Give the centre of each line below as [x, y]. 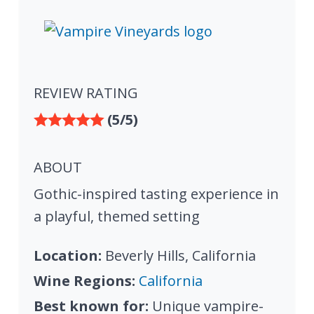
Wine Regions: [84, 281]
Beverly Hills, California [179, 255]
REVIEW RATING [86, 93]
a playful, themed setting [117, 216]
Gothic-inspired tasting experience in [156, 194]
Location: [68, 255]
